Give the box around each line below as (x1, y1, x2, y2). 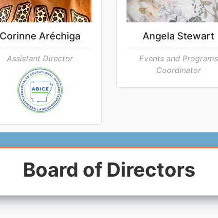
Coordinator (156, 65, 201, 75)
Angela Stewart (143, 30, 214, 42)
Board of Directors (23, 157, 195, 182)
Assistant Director (6, 53, 73, 63)
